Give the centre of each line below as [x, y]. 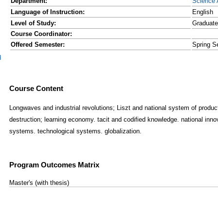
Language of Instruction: [48, 12]
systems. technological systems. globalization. [75, 131]
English [203, 12]
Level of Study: [33, 23]
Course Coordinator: [41, 34]
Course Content [36, 88]
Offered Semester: [38, 45]
